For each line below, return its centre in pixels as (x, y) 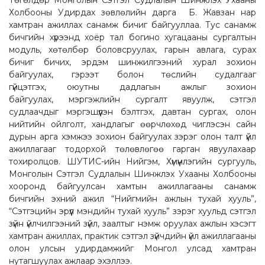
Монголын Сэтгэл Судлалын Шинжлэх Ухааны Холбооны (132, 174)
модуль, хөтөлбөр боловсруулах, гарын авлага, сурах (132, 49)
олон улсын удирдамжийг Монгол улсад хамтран (132, 248)
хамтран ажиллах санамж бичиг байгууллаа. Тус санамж (132, 25)
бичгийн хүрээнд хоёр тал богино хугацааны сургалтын (132, 37)
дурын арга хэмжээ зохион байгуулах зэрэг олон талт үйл (132, 136)
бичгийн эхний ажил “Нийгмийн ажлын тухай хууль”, (132, 198)
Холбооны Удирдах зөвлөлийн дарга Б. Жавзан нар (132, 12)
